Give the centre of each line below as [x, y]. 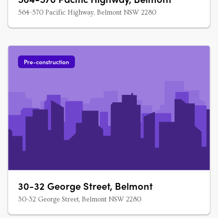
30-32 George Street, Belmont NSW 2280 [80, 200]
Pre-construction [46, 62]
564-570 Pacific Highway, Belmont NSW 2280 [87, 13]
